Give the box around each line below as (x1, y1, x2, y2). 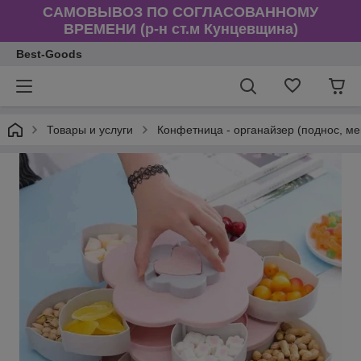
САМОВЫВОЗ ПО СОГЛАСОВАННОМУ (43, 4, 318, 20)
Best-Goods (16, 48, 82, 60)
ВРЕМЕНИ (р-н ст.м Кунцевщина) (63, 21, 298, 37)
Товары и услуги (47, 123, 133, 136)
